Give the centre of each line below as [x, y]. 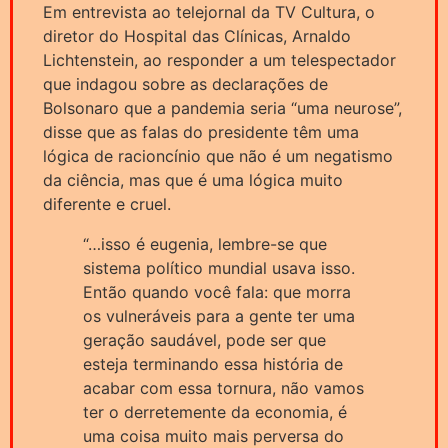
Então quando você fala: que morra [217, 292]
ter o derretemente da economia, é [215, 412]
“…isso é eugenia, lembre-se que [205, 244]
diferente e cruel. [107, 204]
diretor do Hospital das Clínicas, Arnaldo [197, 36]
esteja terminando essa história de [213, 364]
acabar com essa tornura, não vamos [223, 388]
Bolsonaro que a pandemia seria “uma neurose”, [222, 108]
